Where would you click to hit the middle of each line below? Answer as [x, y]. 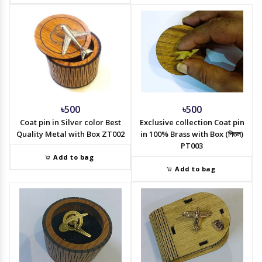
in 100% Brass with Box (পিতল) [192, 134]
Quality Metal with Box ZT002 [70, 134]
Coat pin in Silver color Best [70, 123]
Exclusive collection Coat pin [192, 123]
